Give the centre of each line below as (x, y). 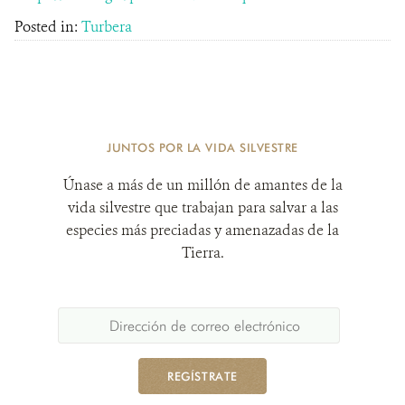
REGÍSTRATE (202, 376)
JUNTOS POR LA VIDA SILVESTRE (202, 147)
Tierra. (202, 253)
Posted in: (48, 27)
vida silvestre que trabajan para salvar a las (202, 207)
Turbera (107, 27)
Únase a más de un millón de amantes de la (202, 185)
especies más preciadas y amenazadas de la (202, 230)
